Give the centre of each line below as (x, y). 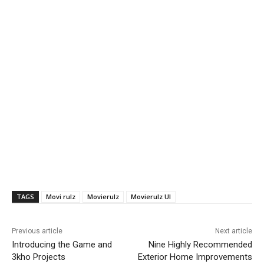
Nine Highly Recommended (200, 245)
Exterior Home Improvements (195, 257)
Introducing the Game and (62, 245)
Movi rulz (61, 197)
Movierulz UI (151, 197)
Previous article (37, 231)
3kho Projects (39, 257)
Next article (233, 231)
